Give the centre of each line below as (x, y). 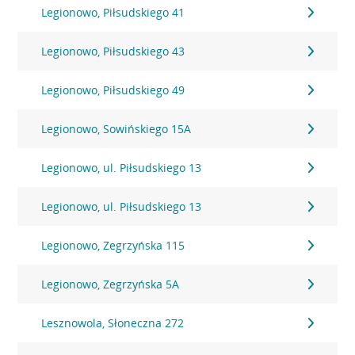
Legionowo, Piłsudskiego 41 (113, 12)
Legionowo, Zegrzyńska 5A (111, 284)
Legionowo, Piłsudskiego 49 (113, 90)
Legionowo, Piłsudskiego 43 (113, 51)
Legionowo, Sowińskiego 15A (116, 129)
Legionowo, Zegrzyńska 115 (113, 245)
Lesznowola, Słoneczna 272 (113, 323)
